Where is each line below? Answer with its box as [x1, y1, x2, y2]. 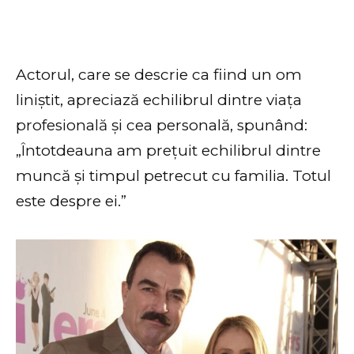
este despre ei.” [16, 192, 126, 211]
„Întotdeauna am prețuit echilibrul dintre [16, 141, 321, 160]
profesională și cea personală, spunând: [16, 116, 307, 135]
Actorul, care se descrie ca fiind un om [16, 66, 302, 85]
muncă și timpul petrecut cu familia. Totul [16, 167, 331, 186]
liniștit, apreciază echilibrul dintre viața [16, 91, 302, 110]
